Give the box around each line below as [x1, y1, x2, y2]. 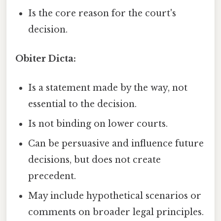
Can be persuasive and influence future [28, 138, 204, 149]
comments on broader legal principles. [28, 207, 204, 218]
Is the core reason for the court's [28, 7, 177, 19]
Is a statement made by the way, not [28, 82, 188, 94]
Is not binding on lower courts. [28, 118, 168, 130]
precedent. [28, 171, 76, 182]
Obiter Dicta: [15, 53, 76, 65]
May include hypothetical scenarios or [28, 190, 202, 202]
